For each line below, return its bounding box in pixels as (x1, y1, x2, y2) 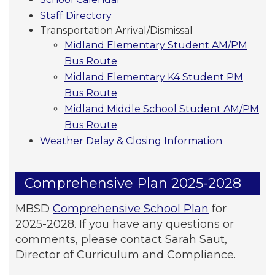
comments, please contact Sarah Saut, (15, 232, 227, 246)
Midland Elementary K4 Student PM (64, 71, 243, 83)
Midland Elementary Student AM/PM (64, 39, 247, 51)
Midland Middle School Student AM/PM (64, 103, 259, 115)
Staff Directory (40, 9, 112, 21)
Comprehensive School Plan (53, 201, 209, 215)
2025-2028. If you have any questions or (15, 217, 234, 231)
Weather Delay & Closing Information (40, 134, 222, 147)
